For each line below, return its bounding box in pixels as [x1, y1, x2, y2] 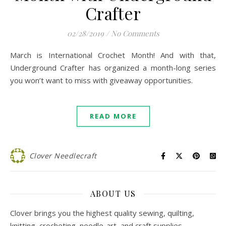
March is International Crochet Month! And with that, [10, 50, 17, 60]
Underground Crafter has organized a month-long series [10, 63, 216, 73]
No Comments [110, 28, 159, 38]
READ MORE [89, 111, 137, 121]
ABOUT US [90, 188, 136, 199]
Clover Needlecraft [29, 151, 97, 160]
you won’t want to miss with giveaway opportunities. [10, 75, 193, 85]
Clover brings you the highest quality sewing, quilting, [10, 208, 194, 218]
